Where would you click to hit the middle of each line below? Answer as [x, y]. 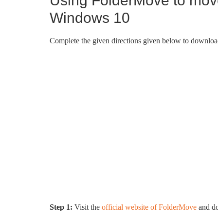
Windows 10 [90, 18]
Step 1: [61, 207]
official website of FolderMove [149, 207]
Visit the [87, 207]
